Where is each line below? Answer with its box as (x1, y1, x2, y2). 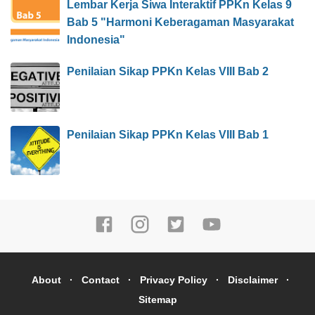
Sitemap (138, 294, 177, 306)
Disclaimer (227, 274, 278, 286)
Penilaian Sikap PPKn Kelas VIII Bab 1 (67, 129, 269, 141)
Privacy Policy (139, 274, 207, 286)
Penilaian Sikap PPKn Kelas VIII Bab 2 (67, 65, 269, 78)
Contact (81, 274, 120, 286)
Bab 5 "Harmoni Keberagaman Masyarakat (67, 16, 294, 29)
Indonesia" (67, 34, 125, 46)
